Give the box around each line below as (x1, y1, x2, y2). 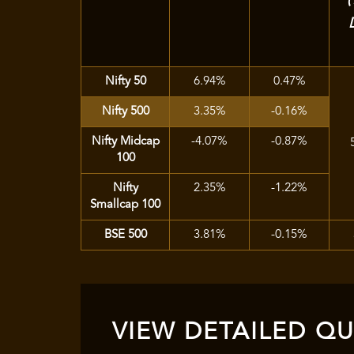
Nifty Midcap (91, 135, 160, 148)
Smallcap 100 (90, 198, 160, 211)
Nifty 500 (101, 105, 149, 118)
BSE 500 (104, 228, 147, 241)
